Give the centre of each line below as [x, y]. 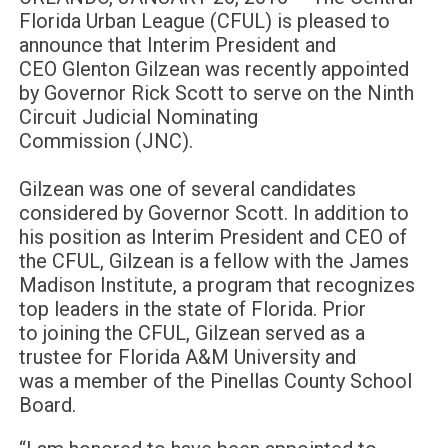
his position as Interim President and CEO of [212, 236]
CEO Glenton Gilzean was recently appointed [213, 68]
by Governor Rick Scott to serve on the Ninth [216, 92]
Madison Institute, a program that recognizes [216, 284]
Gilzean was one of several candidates [187, 188]
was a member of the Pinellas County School [215, 380]
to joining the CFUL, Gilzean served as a [191, 332]
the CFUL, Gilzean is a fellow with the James [213, 260]
